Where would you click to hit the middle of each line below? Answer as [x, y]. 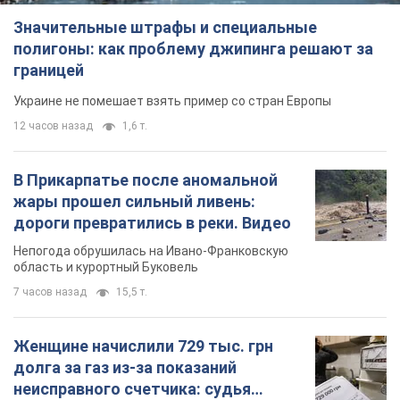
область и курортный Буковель [106, 267]
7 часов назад [50, 292]
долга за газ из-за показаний [125, 367]
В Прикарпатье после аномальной [146, 179]
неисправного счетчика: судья [132, 388]
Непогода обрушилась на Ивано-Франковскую [151, 250]
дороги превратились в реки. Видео [152, 222]
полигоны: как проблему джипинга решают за [193, 48]
